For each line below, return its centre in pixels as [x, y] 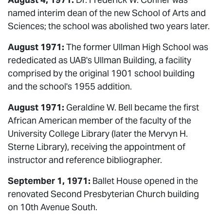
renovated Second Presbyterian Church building [103, 194]
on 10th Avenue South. [53, 207]
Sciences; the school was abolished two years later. [109, 26]
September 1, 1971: [49, 181]
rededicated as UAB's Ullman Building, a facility [100, 60]
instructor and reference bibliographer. [85, 160]
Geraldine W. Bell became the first [132, 107]
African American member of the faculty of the [100, 120]
